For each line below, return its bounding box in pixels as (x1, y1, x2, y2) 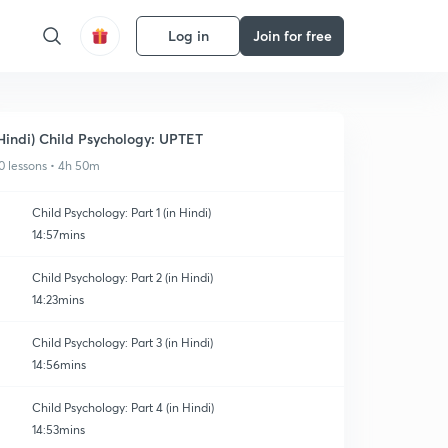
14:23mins (32, 292, 84, 307)
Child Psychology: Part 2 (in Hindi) (32, 270, 213, 285)
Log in (167, 26, 209, 45)
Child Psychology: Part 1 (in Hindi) (32, 205, 211, 220)
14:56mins (32, 357, 86, 372)
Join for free (252, 26, 332, 45)
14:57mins (32, 227, 85, 242)
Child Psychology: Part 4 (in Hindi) (32, 400, 214, 415)
